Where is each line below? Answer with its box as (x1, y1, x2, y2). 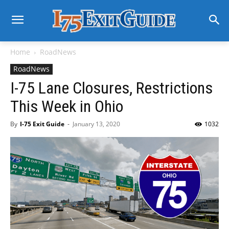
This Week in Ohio (10, 97, 123, 116)
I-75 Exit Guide (20, 120, 64, 128)
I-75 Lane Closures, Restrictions (10, 78, 213, 98)
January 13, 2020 (73, 120, 120, 128)
